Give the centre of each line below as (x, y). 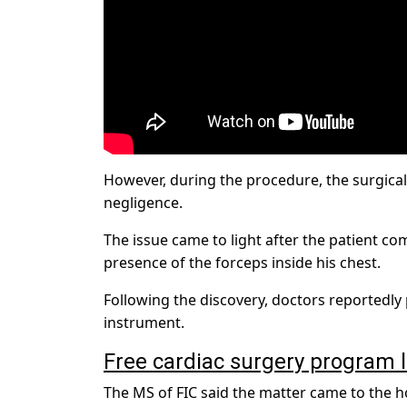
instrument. (144, 323)
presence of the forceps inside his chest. (242, 263)
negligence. (143, 203)
